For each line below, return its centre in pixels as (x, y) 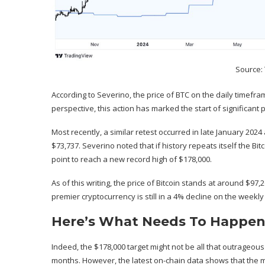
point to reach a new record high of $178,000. (132, 159)
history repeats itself (199, 145)
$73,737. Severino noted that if (107, 145)
